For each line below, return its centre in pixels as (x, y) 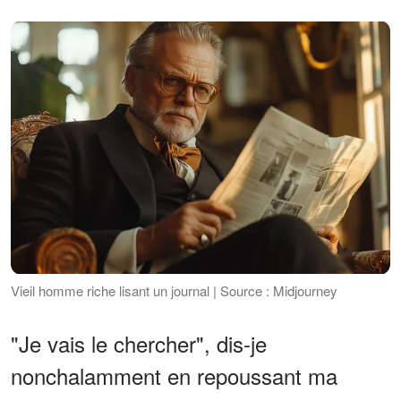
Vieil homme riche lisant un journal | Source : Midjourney (174, 290)
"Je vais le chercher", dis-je (139, 343)
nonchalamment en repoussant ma (174, 375)
